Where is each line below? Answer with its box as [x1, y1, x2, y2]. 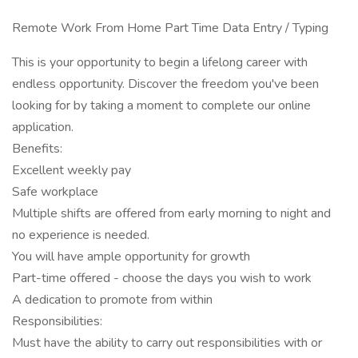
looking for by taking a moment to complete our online [12, 97, 311, 114]
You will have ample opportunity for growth [12, 248, 250, 265]
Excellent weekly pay [12, 161, 131, 179]
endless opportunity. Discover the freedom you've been [12, 75, 319, 93]
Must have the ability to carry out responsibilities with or [12, 334, 322, 352]
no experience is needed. [12, 226, 149, 244]
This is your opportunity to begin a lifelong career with [12, 54, 308, 71]
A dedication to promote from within [12, 291, 213, 308]
